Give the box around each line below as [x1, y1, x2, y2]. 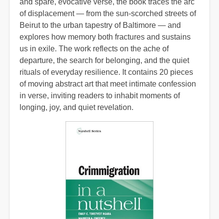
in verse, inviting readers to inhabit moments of [20, 91, 180, 100]
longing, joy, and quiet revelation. [20, 103, 133, 111]
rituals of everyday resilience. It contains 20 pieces [20, 67, 193, 76]
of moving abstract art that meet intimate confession [20, 79, 196, 88]
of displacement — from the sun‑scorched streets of [20, 9, 196, 18]
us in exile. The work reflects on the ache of [20, 44, 169, 53]
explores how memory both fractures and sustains [20, 32, 191, 41]
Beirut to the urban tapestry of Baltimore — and [20, 21, 181, 29]
